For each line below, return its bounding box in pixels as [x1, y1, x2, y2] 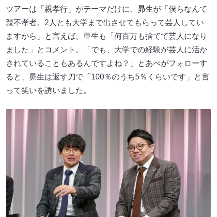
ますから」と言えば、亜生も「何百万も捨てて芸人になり [6, 31, 207, 40]
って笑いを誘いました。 [6, 86, 91, 94]
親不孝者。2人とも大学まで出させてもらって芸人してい [6, 18, 204, 27]
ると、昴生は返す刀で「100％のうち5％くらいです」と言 [6, 72, 209, 81]
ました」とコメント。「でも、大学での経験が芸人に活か [6, 45, 207, 54]
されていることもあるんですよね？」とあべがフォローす [6, 59, 207, 67]
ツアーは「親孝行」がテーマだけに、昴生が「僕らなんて [6, 4, 207, 13]
